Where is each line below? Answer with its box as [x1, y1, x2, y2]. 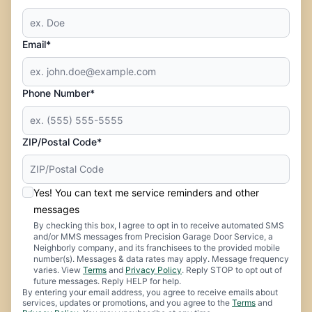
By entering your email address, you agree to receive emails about [22, 286, 278, 297]
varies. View [33, 264, 83, 275]
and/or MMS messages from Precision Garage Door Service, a [33, 231, 273, 242]
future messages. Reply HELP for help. [33, 275, 181, 286]
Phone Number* [22, 86, 95, 99]
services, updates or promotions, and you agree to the [22, 297, 232, 308]
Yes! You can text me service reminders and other [33, 186, 259, 198]
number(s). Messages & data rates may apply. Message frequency [33, 253, 289, 264]
